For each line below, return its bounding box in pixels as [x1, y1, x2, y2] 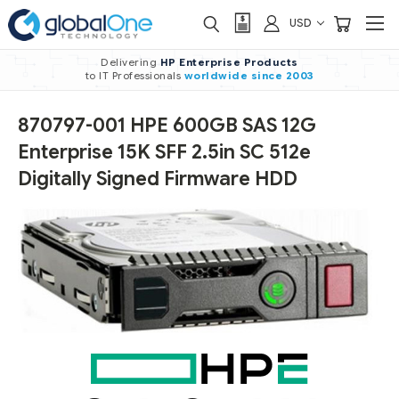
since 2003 [250, 69, 314, 82]
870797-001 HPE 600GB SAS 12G [18, 113, 316, 138]
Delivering [101, 56, 160, 69]
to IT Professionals [85, 69, 184, 82]
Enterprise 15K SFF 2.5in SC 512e [18, 140, 311, 165]
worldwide [183, 69, 248, 82]
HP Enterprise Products [159, 56, 298, 69]
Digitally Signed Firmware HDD [18, 167, 297, 191]
